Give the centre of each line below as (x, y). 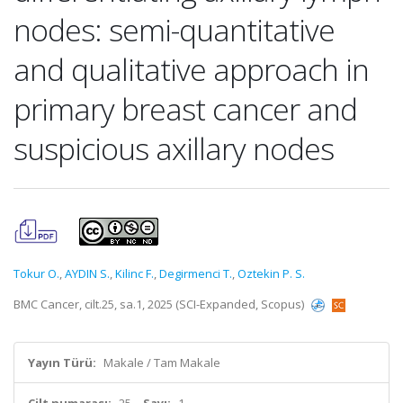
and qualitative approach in (191, 69)
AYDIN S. (87, 273)
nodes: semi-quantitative (174, 30)
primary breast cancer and (185, 109)
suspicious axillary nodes (174, 148)
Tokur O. (36, 273)
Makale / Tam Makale (162, 363)
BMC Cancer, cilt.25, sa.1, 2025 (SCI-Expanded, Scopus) (160, 304)
